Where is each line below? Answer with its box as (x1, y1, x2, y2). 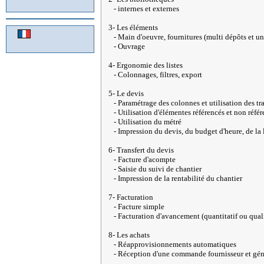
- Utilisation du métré (108, 117, 181, 126)
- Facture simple (108, 202, 164, 211)
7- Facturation (108, 193, 153, 202)
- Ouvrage (108, 42, 145, 51)
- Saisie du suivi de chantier (108, 164, 202, 173)
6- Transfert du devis (108, 146, 174, 154)
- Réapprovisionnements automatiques (108, 240, 236, 249)
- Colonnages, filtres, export (108, 70, 202, 79)
